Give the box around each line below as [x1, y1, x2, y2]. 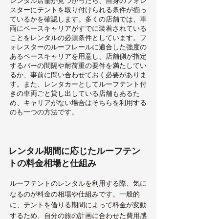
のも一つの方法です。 [10, 107, 78, 116]
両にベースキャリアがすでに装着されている [10, 23, 147, 33]
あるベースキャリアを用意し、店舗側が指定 [10, 51, 147, 61]
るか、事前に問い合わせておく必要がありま [10, 70, 147, 79]
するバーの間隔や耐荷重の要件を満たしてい [10, 61, 147, 70]
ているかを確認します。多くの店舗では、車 [10, 14, 147, 23]
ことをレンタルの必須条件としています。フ [10, 33, 147, 42]
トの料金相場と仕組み [8, 157, 96, 169]
